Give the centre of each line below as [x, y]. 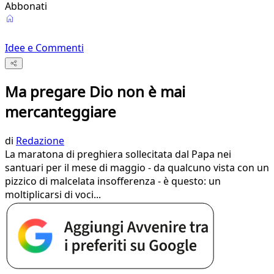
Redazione [40, 141]
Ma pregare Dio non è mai [95, 92]
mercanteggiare [61, 112]
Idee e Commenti [44, 48]
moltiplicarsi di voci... [53, 195]
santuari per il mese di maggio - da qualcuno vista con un [137, 168]
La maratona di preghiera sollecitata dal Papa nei [118, 154]
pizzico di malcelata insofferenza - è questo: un [113, 181]
